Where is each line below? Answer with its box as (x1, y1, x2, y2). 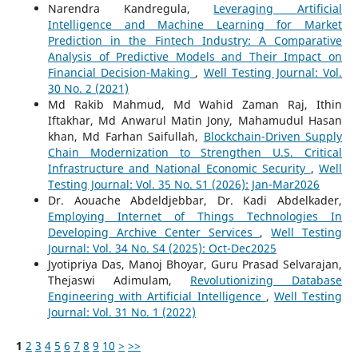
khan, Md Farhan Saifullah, (47, 128, 204, 144)
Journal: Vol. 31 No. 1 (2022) (47, 304, 196, 320)
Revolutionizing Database (190, 272, 343, 288)
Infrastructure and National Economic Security (47, 160, 311, 176)
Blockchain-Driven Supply (203, 128, 343, 144)
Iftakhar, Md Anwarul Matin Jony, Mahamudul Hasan (47, 112, 343, 128)
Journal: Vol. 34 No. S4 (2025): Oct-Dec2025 (47, 240, 276, 256)
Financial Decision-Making (47, 64, 196, 80)
